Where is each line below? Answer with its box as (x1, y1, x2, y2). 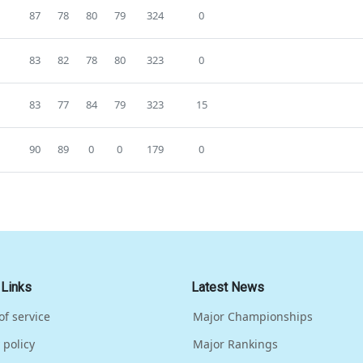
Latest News (191, 280, 264, 296)
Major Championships (193, 309, 313, 325)
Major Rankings (193, 336, 278, 352)
